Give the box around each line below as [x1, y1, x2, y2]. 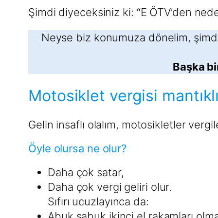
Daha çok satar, [48, 166, 124, 179]
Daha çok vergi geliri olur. [48, 181, 172, 194]
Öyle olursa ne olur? [28, 142, 127, 155]
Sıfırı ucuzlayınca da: [48, 195, 149, 208]
